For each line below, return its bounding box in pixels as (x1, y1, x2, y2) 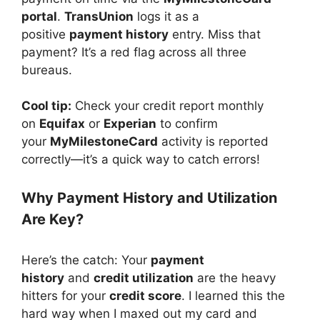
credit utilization (94, 270, 194, 285)
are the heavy (194, 270, 276, 285)
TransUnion (64, 9, 134, 24)
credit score (109, 288, 181, 303)
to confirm (156, 116, 218, 131)
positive (21, 26, 69, 41)
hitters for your (21, 288, 109, 303)
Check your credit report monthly (71, 99, 264, 113)
